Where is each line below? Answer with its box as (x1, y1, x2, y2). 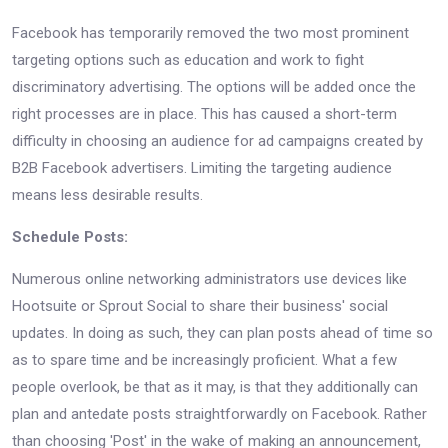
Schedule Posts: (12, 227, 128, 246)
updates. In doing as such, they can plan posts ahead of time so (12, 323, 433, 342)
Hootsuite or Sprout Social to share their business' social (12, 296, 388, 315)
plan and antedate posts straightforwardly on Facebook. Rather (12, 404, 427, 423)
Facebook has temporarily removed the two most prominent (12, 23, 409, 42)
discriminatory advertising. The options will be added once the (12, 77, 416, 96)
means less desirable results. (12, 185, 203, 204)
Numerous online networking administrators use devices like (12, 269, 407, 288)
